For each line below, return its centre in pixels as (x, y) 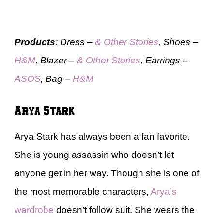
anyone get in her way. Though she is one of (107, 173)
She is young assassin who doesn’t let (94, 155)
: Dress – (75, 42)
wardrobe (34, 210)
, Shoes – (178, 42)
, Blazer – (56, 61)
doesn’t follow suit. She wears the (124, 210)
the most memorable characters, (83, 191)
